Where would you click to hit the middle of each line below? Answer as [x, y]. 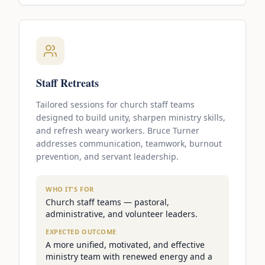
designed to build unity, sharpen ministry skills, [131, 118]
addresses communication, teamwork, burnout [129, 144]
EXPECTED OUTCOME [81, 232]
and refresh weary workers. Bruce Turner [118, 131]
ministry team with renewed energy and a [129, 257]
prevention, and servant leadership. [107, 157]
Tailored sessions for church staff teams [115, 105]
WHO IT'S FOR [70, 189]
